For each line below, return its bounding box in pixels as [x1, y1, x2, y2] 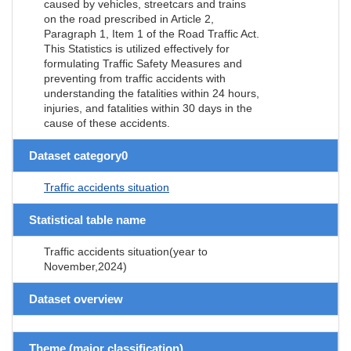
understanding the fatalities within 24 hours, [44, 86, 259, 100]
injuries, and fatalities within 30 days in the [44, 101, 252, 114]
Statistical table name [29, 212, 146, 226]
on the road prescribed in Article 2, [44, 12, 214, 25]
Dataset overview [29, 291, 123, 306]
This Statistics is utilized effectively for [44, 42, 230, 55]
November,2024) [44, 259, 127, 273]
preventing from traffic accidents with [44, 71, 226, 85]
